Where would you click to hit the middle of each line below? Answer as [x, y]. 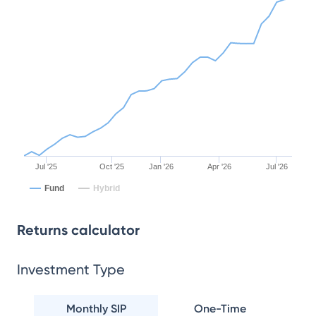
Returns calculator [78, 230]
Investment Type [71, 269]
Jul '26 [276, 166]
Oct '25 [112, 166]
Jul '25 [47, 166]
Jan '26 [161, 166]
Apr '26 [219, 166]
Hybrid [107, 188]
